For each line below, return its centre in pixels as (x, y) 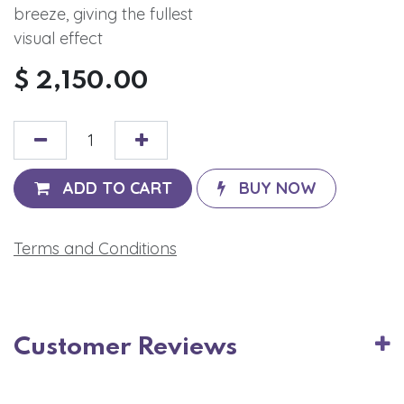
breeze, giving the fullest (103, 14)
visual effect (58, 38)
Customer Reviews (125, 347)
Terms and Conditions (95, 248)
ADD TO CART (117, 188)
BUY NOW (277, 188)
